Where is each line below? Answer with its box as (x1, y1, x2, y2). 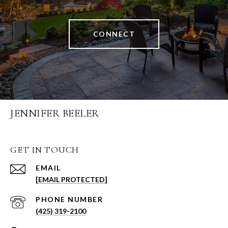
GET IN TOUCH (10, 144, 79, 156)
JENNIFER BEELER (10, 107, 99, 120)
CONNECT (93, 30, 135, 39)
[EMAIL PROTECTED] (36, 175, 107, 184)
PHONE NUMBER (36, 195, 103, 204)
